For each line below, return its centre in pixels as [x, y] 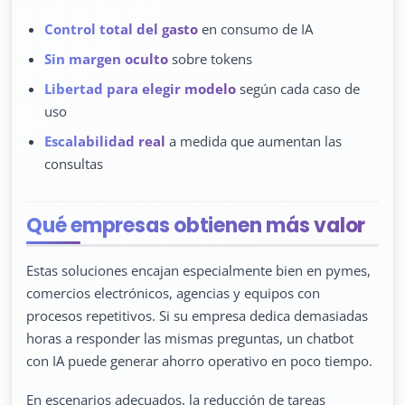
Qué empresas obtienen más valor [196, 225]
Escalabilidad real [105, 141]
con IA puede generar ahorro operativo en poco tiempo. [199, 360]
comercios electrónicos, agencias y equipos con [173, 292]
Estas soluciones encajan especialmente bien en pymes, [198, 270]
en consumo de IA [255, 28]
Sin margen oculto [106, 58]
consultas [74, 163]
